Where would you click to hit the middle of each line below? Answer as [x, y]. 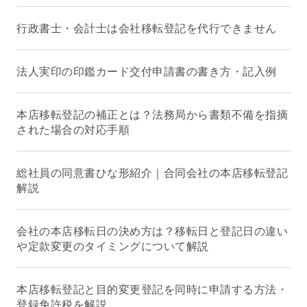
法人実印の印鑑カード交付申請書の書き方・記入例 [147, 71]
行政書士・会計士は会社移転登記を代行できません [147, 28]
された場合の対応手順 [73, 130]
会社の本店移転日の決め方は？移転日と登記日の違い [152, 231]
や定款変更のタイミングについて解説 [113, 246]
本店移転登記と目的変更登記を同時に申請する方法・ [152, 289]
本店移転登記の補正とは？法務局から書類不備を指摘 [152, 114]
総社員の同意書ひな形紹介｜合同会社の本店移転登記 [152, 173]
